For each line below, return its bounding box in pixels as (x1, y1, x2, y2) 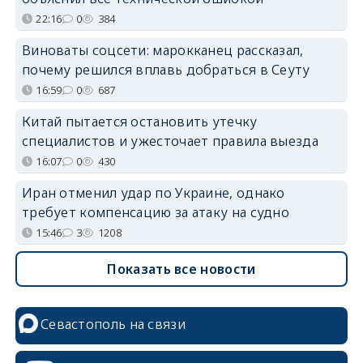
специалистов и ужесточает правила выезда (21, 132, 318, 150)
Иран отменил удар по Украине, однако (21, 184, 285, 202)
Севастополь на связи (40, 315, 186, 333)
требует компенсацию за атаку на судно (21, 203, 290, 221)
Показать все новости (107, 260, 256, 278)
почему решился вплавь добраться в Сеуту (21, 61, 310, 79)
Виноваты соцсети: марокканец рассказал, (21, 41, 304, 59)
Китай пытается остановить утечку (21, 113, 258, 130)
